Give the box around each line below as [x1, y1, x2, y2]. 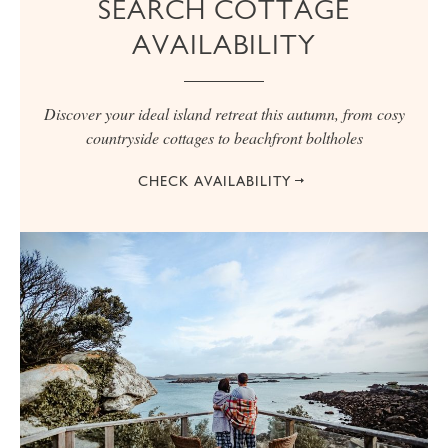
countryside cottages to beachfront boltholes [85, 127, 363, 148]
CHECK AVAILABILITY [137, 173, 291, 189]
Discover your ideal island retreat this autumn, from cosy [43, 103, 405, 124]
